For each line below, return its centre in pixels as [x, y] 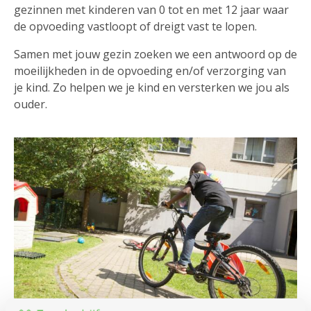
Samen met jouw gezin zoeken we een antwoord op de [155, 54]
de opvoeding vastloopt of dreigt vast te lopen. [135, 27]
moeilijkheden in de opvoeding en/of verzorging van [150, 71]
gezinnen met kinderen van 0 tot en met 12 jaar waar [151, 10]
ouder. [31, 104]
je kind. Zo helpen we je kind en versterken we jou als [152, 88]
